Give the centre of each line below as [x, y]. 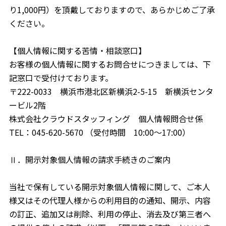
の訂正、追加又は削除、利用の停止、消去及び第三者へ [110, 214]
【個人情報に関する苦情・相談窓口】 [77, 50]
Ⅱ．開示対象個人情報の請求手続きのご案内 [90, 159]
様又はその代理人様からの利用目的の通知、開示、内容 [110, 200]
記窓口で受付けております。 [61, 78]
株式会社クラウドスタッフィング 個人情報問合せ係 [106, 119]
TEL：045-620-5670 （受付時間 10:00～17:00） [99, 132]
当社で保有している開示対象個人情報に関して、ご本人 [109, 187]
